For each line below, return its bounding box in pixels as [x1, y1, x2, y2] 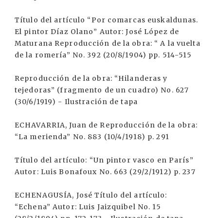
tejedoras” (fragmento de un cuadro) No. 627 [15, 86, 189, 94]
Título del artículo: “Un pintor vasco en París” [15, 156, 194, 164]
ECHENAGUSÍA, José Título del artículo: [15, 191, 167, 200]
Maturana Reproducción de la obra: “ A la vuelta [15, 39, 200, 48]
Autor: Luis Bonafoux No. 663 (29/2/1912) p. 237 [15, 167, 196, 176]
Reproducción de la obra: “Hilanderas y [15, 74, 168, 83]
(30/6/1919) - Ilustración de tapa [15, 97, 138, 106]
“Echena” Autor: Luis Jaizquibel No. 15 [15, 202, 162, 211]
